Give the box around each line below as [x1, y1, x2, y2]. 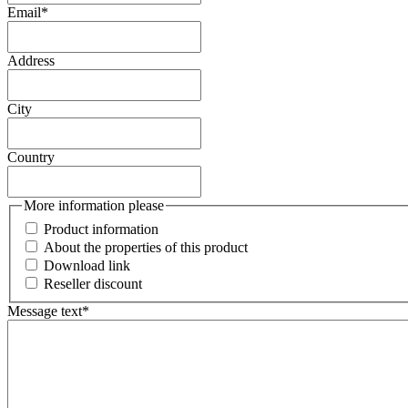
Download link [44, 257, 130, 273]
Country [7, 149, 55, 166]
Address [7, 53, 55, 69]
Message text [7, 302, 82, 319]
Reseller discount [44, 275, 142, 291]
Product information [44, 220, 158, 237]
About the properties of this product [44, 239, 248, 255]
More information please [24, 198, 164, 214]
